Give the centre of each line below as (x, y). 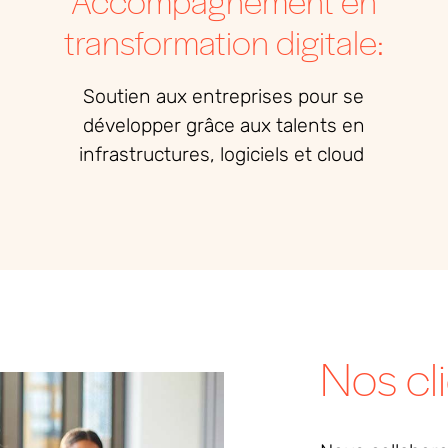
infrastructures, (149, 155)
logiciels (254, 155)
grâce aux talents (261, 126)
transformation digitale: (223, 41)
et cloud (326, 155)
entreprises (243, 97)
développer (131, 126)
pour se (329, 97)
